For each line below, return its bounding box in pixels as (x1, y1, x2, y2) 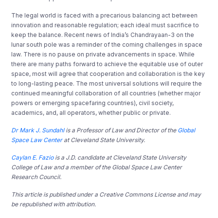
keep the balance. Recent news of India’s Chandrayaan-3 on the (11, 31, 195, 38)
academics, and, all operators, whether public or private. (11, 109, 171, 116)
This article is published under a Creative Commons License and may (11, 190, 201, 198)
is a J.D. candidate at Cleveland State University (54, 153, 187, 161)
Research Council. (11, 173, 62, 181)
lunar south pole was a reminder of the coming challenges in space (11, 40, 203, 48)
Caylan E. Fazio (11, 153, 54, 161)
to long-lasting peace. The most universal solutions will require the (11, 79, 202, 87)
